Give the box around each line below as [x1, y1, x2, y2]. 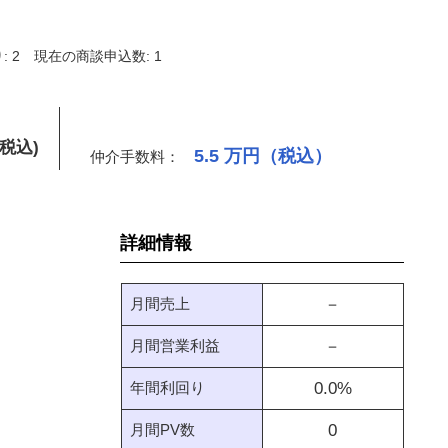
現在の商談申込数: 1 [34, 48, 162, 64]
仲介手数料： [90, 148, 184, 165]
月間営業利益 [129, 337, 220, 354]
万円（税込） [224, 146, 332, 166]
